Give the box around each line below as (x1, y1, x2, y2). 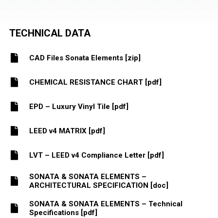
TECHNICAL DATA (9, 27, 91, 39)
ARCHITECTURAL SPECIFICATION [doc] (29, 181, 168, 190)
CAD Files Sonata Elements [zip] (29, 53, 141, 62)
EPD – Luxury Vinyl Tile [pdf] (29, 102, 128, 111)
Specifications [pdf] (29, 208, 97, 217)
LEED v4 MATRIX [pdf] (29, 126, 105, 135)
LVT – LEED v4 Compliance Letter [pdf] (29, 150, 164, 160)
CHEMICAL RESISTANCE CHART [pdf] (29, 77, 162, 87)
